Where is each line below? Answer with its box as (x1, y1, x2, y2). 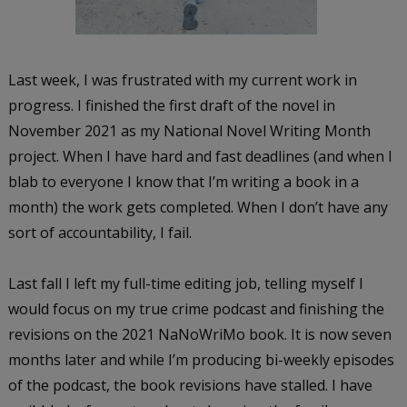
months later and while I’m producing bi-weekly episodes (7, 349, 394, 370)
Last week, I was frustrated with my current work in (7, 69, 357, 90)
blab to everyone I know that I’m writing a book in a (7, 171, 359, 192)
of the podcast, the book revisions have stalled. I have (7, 374, 372, 395)
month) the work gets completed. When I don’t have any (7, 196, 388, 217)
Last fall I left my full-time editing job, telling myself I (7, 273, 363, 293)
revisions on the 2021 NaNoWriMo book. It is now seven (7, 323, 392, 344)
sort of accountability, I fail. (7, 222, 195, 243)
